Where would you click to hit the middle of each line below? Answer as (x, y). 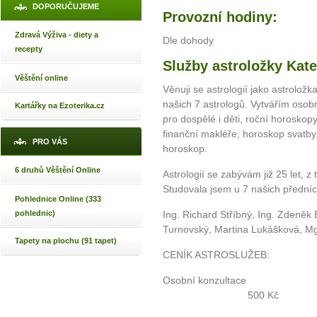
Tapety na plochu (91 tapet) (66, 241)
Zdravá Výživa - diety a (57, 35)
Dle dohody (188, 41)
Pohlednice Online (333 (58, 199)
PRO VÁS (50, 142)
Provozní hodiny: (222, 17)
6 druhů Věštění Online (58, 170)
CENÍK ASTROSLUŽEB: (216, 255)
